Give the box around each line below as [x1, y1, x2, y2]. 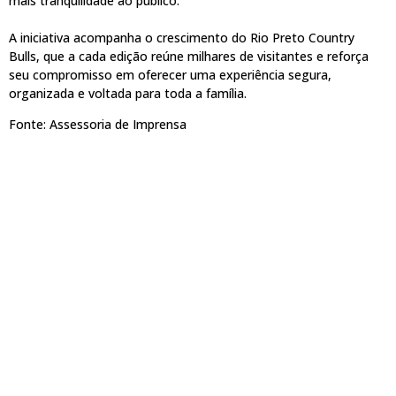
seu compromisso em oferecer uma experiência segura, [9, 66, 331, 84]
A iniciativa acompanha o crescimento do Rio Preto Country [9, 29, 354, 47]
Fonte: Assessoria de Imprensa [9, 116, 187, 133]
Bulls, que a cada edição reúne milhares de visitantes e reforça [9, 48, 369, 65]
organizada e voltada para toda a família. [9, 85, 247, 103]
